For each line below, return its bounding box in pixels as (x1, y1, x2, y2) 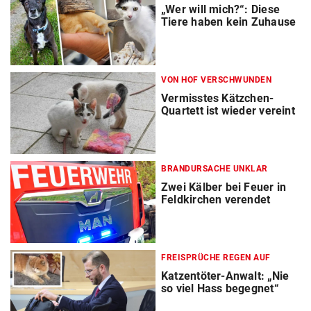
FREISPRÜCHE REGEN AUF (161, 253, 271, 263)
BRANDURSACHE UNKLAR (161, 164, 268, 174)
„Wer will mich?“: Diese (161, 3, 280, 17)
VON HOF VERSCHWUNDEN (161, 75, 271, 85)
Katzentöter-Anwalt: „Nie (161, 269, 289, 283)
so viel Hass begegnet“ (161, 282, 279, 296)
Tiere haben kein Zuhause (161, 15, 296, 29)
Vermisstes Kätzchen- (161, 92, 274, 106)
